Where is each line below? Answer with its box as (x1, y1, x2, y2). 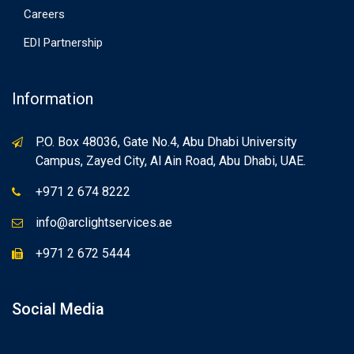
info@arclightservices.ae (36, 215, 172, 230)
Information (12, 89, 93, 108)
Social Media (12, 299, 104, 318)
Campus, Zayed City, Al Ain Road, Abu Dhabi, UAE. (36, 153, 306, 168)
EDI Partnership (24, 36, 103, 50)
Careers (24, 7, 65, 21)
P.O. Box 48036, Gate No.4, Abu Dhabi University (36, 134, 297, 149)
